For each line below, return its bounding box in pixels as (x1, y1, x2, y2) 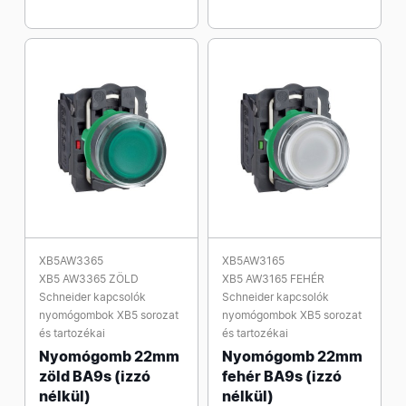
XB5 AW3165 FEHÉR (222, 272, 324, 285)
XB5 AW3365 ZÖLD (39, 272, 139, 285)
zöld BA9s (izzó (39, 367, 150, 385)
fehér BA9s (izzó (222, 367, 342, 385)
